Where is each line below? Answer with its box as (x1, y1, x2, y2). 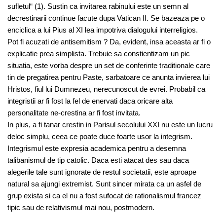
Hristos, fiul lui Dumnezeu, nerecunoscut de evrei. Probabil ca (7, 85, 205, 93)
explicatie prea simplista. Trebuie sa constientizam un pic (7, 49, 190, 58)
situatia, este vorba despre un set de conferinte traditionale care (7, 61, 210, 70)
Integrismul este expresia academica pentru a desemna (7, 144, 186, 152)
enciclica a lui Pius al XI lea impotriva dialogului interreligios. (7, 26, 198, 34)
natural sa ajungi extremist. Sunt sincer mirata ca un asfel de (7, 180, 201, 188)
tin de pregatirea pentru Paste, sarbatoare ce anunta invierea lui (7, 73, 210, 81)
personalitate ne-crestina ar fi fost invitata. (7, 109, 141, 117)
